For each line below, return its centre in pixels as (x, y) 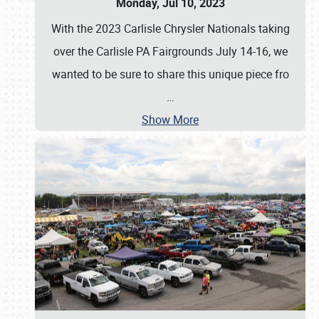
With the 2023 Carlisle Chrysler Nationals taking (170, 28)
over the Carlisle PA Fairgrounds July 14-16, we (170, 51)
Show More (170, 120)
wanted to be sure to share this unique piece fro (170, 74)
